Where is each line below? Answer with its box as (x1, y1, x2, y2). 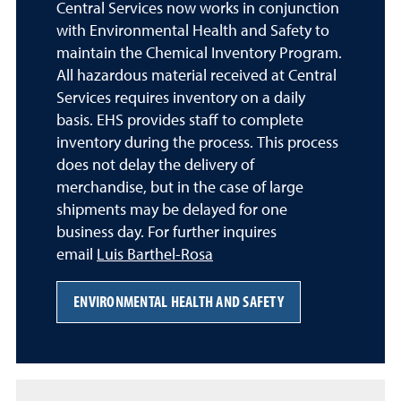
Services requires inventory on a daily (56, 90, 305, 107)
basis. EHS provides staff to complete (56, 112, 303, 129)
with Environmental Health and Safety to (56, 22, 329, 39)
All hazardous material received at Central (56, 67, 337, 84)
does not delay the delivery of (56, 157, 254, 174)
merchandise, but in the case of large (56, 179, 303, 196)
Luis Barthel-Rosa (97, 246, 213, 263)
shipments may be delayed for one (56, 201, 287, 218)
